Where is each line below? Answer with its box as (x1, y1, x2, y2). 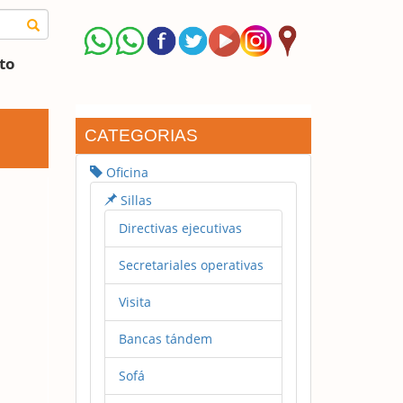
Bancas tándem (118, 329, 212, 347)
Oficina (102, 163, 148, 181)
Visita (118, 292, 151, 310)
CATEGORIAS (84, 125, 198, 145)
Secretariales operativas (118, 255, 264, 273)
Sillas (116, 191, 152, 209)
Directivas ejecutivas (118, 219, 242, 237)
